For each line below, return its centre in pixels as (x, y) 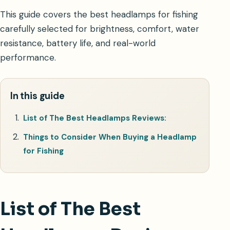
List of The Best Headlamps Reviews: (95, 118)
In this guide (37, 96)
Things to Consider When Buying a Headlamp (110, 137)
